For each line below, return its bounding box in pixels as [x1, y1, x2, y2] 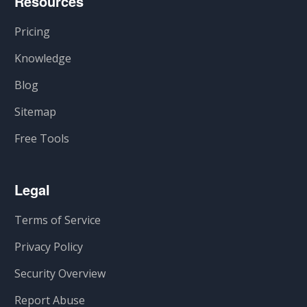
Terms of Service [14, 212, 101, 228]
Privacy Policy [14, 238, 84, 254]
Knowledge [14, 50, 72, 66]
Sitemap [14, 103, 57, 119]
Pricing [14, 23, 51, 39]
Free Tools [14, 130, 70, 146]
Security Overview [14, 265, 106, 281]
